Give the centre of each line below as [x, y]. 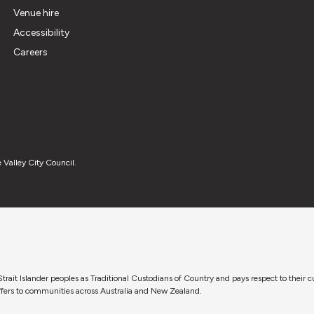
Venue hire [36, 13]
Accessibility [41, 33]
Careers [30, 53]
